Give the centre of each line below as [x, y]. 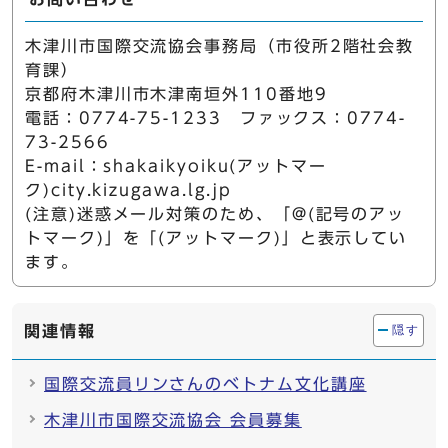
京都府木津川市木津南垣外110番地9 [176, 93]
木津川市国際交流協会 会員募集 [173, 419]
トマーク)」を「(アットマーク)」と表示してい [216, 237]
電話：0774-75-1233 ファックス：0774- [215, 117]
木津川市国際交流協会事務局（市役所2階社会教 [220, 45]
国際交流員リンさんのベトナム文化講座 [205, 383]
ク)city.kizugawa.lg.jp [129, 189]
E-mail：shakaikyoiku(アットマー [176, 165]
